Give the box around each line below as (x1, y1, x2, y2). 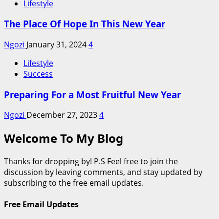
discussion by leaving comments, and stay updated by (4, 167, 202, 178)
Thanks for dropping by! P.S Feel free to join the (4, 156, 178, 167)
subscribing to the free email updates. (4, 177, 144, 189)
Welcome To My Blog (4, 130, 123, 147)
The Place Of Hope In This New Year (4, 18, 165, 30)
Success (23, 68, 53, 79)
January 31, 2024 (26, 39, 88, 50)
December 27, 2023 (26, 109, 99, 121)
